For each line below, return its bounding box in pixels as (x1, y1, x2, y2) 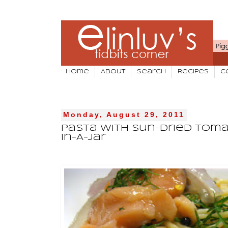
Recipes (178, 69, 209, 74)
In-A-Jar (61, 133, 106, 142)
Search (137, 69, 166, 74)
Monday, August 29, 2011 (63, 111, 185, 119)
